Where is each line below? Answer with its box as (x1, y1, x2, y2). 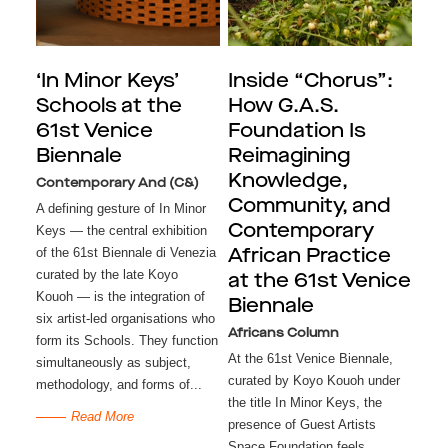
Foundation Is (227, 122, 366, 143)
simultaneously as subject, (35, 355, 191, 371)
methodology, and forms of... (35, 377, 202, 393)
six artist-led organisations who (35, 311, 215, 327)
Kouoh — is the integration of (35, 289, 205, 305)
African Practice (227, 247, 391, 268)
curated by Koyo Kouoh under (227, 373, 400, 389)
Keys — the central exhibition (35, 223, 207, 239)
